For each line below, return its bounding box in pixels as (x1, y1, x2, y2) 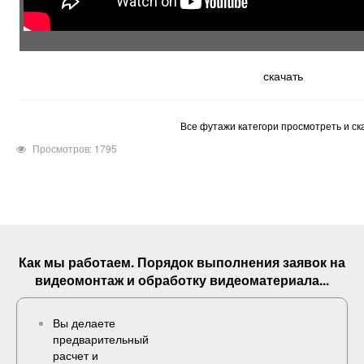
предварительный (53, 331, 149, 347)
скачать (263, 67, 303, 84)
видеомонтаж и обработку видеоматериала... (35, 271, 329, 289)
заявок (283, 253, 327, 271)
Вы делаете (53, 314, 115, 331)
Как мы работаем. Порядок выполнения (19, 253, 283, 271)
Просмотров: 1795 (32, 141, 117, 155)
